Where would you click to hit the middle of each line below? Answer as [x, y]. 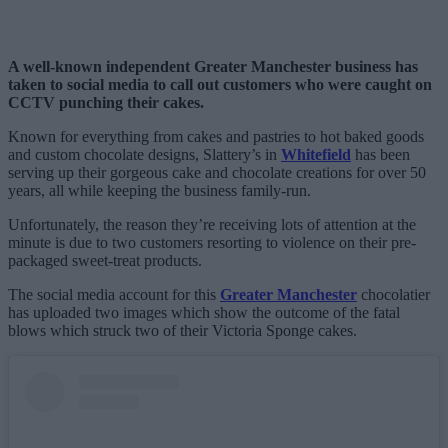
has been [380, 155]
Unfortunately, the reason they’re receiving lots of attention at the [212, 225]
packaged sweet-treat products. [105, 261]
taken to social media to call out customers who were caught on [220, 85]
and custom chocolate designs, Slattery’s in [144, 155]
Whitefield [316, 155]
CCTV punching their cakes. [106, 103]
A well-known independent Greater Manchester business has [213, 67]
